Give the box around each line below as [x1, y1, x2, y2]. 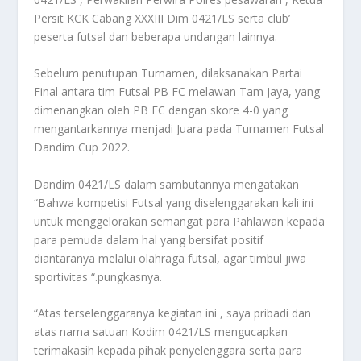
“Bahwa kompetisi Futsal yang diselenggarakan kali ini [34, 194, 314, 210]
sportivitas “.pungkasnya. [34, 268, 163, 284]
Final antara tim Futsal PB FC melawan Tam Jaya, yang [34, 84, 321, 100]
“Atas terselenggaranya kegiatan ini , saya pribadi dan [34, 305, 312, 321]
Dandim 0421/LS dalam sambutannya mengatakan [34, 176, 300, 192]
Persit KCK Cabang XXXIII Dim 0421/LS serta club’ [34, 10, 291, 26]
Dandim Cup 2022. [34, 139, 131, 156]
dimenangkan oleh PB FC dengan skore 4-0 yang [34, 102, 288, 118]
